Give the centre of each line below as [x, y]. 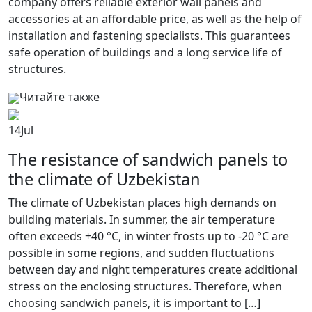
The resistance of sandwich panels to [148, 159]
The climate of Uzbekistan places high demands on [142, 203]
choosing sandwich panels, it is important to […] [134, 303]
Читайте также [60, 97]
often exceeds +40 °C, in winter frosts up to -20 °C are [149, 236]
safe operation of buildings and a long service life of [145, 52]
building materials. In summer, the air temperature [142, 219]
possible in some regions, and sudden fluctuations [141, 253]
